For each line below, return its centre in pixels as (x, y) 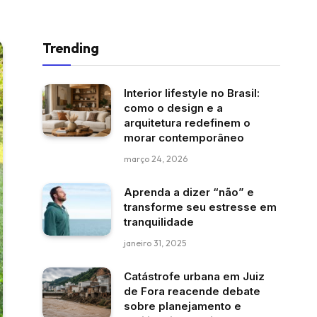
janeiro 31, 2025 (155, 243)
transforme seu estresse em (200, 207)
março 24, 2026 (156, 158)
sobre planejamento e (183, 306)
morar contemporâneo (184, 137)
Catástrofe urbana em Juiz (194, 276)
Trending (71, 48)
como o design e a (173, 108)
